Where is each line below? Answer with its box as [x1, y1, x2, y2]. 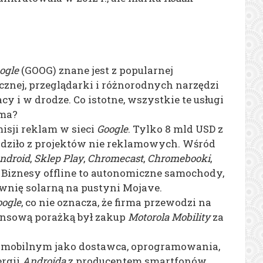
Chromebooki [147, 151, 210, 165]
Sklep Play [34, 151, 83, 165]
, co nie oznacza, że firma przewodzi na [21, 195, 211, 209]
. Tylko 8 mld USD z [128, 122, 223, 136]
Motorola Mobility [128, 210, 210, 224]
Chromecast [87, 151, 143, 165]
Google [97, 122, 128, 136]
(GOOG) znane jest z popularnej [19, 63, 173, 77]
